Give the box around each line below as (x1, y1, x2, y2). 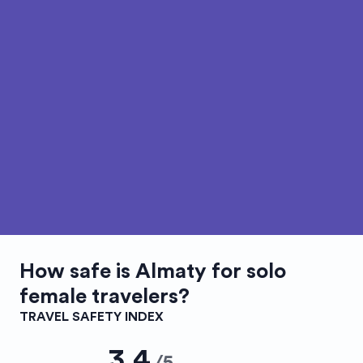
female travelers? (19, 286, 190, 307)
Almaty (135, 261, 207, 282)
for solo (207, 261, 286, 282)
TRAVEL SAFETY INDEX (19, 310, 164, 323)
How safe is (19, 261, 135, 282)
